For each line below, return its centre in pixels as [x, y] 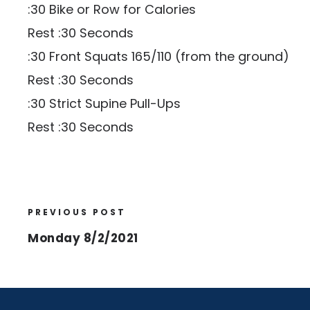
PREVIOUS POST [77, 212]
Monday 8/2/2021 [83, 238]
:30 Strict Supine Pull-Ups [104, 103]
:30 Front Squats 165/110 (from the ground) [158, 56]
